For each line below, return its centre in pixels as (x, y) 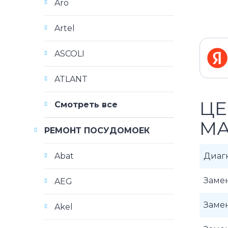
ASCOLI (69, 54)
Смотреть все (86, 105)
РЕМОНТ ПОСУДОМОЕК (97, 131)
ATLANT (71, 79)
